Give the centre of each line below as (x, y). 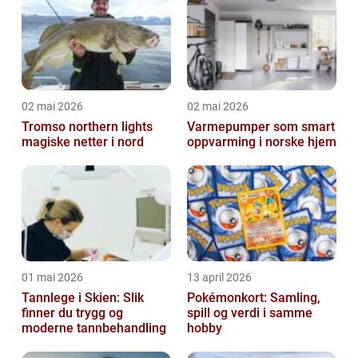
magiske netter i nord (83, 142)
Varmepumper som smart (261, 127)
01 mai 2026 (52, 278)
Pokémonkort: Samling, (254, 298)
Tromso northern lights (87, 127)
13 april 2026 (219, 278)
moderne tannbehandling (94, 328)
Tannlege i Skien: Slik (83, 298)
